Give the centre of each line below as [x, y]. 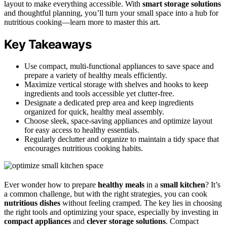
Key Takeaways [48, 44]
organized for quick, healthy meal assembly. [94, 111]
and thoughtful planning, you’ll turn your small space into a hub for [111, 13]
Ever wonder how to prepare [51, 184]
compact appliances [37, 221]
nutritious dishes [32, 203]
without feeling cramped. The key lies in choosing [141, 203]
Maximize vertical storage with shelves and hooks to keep [116, 84]
